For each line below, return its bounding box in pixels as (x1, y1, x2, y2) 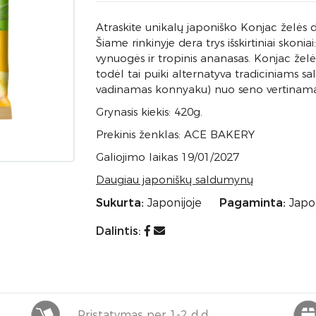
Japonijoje (144, 196, 205, 209)
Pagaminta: (219, 196, 286, 209)
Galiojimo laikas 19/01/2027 (96, 150, 239, 164)
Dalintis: (96, 224, 145, 238)
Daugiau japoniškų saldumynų (96, 173, 253, 186)
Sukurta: (96, 196, 144, 209)
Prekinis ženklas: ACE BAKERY (96, 128, 255, 141)
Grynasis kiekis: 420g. (96, 105, 202, 119)
